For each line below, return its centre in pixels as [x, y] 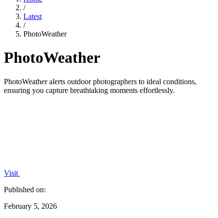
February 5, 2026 [30, 206]
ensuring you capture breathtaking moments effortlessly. [89, 90]
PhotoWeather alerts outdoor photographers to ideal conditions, [100, 81]
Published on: [25, 189]
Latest [33, 16]
